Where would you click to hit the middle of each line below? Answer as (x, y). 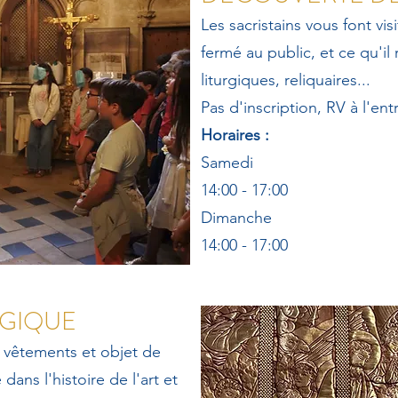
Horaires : (235, 135)
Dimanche (239, 218)
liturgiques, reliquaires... (286, 80)
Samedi (229, 163)
